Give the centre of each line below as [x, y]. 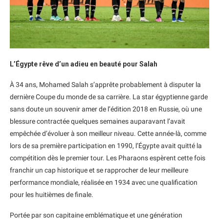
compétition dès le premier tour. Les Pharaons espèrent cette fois [108, 158]
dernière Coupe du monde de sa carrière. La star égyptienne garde [109, 97]
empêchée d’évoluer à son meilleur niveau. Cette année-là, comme [108, 133]
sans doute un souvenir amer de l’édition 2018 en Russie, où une [106, 109]
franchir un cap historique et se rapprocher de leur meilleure [99, 170]
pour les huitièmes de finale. [52, 194]
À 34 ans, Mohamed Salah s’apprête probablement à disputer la [105, 84]
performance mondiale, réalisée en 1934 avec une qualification [104, 182]
